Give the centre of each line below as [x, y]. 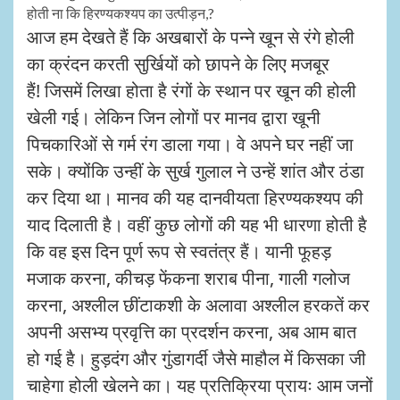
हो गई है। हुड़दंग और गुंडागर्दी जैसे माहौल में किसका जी [196, 358]
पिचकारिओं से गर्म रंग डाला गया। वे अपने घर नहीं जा [190, 144]
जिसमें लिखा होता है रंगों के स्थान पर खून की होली [200, 90]
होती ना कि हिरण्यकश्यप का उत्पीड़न [116, 12]
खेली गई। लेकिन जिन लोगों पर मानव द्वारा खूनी [174, 117]
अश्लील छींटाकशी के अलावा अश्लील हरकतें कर [221, 304]
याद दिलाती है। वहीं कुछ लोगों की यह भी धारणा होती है [197, 224]
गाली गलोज [314, 278]
